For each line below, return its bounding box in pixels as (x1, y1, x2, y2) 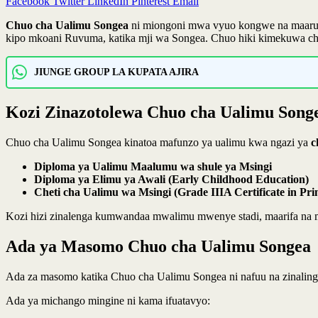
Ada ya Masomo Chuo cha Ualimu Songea (6, 236, 311, 256)
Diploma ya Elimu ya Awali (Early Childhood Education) (34, 172, 309, 185)
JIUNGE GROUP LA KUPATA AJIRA (34, 66, 199, 78)
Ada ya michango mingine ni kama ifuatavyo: (6, 294, 210, 307)
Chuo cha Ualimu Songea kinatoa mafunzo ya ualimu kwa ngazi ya (6, 136, 311, 148)
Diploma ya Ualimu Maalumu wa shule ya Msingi (34, 160, 272, 172)
